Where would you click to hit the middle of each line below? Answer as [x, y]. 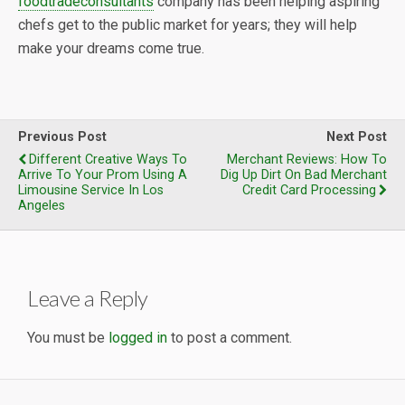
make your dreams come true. [111, 48]
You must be [68, 337]
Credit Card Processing [309, 190]
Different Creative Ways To [108, 160]
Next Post [357, 137]
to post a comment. [230, 337]
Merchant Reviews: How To [307, 160]
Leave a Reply [88, 297]
